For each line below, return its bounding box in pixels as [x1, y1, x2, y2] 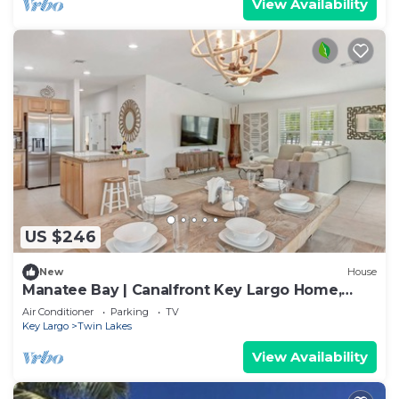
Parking [110, 305, 149, 318]
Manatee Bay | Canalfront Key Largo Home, [22, 281, 342, 298]
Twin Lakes [77, 319, 132, 332]
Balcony [22, 297, 82, 314]
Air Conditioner [22, 305, 94, 318]
